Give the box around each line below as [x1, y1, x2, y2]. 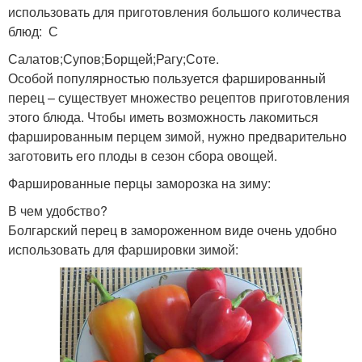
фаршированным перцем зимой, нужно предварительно [8, 127, 347, 145]
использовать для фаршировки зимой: [8, 240, 238, 259]
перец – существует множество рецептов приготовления [8, 88, 350, 107]
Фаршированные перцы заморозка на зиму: [8, 174, 271, 192]
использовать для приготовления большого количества [8, 2, 341, 21]
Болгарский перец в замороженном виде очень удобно [8, 221, 337, 239]
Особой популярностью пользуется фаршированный [8, 69, 326, 87]
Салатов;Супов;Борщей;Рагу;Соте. [8, 49, 219, 68]
